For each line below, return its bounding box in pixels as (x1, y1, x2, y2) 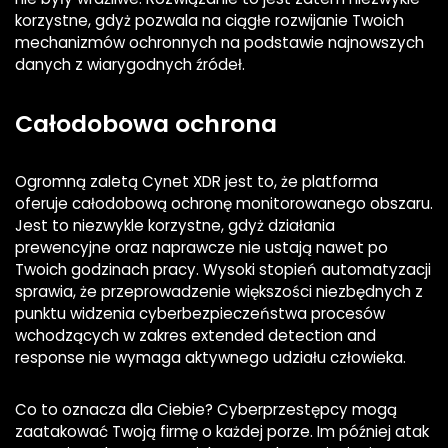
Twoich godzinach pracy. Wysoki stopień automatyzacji (15, 259, 431, 281)
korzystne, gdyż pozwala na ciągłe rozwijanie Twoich (15, 10, 404, 32)
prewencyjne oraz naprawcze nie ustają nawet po (15, 237, 388, 259)
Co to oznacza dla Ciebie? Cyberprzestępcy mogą (15, 399, 397, 421)
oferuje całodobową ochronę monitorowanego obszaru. (15, 193, 433, 215)
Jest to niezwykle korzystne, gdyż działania (15, 215, 335, 237)
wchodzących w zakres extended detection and (15, 325, 376, 347)
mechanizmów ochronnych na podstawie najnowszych (15, 32, 424, 54)
